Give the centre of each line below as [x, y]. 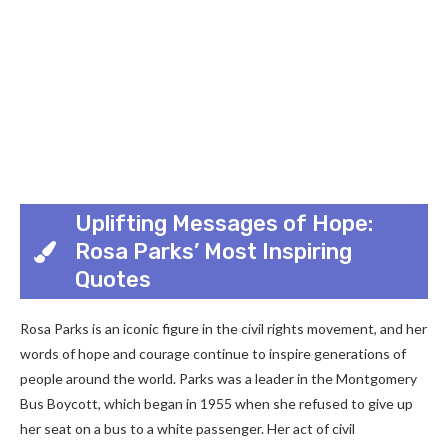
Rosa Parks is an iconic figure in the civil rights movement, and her [223, 328]
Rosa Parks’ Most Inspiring [213, 251]
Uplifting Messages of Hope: [224, 223]
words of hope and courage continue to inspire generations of [213, 353]
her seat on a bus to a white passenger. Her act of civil [187, 428]
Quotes [113, 279]
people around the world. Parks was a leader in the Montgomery [218, 378]
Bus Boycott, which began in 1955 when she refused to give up [216, 403]
